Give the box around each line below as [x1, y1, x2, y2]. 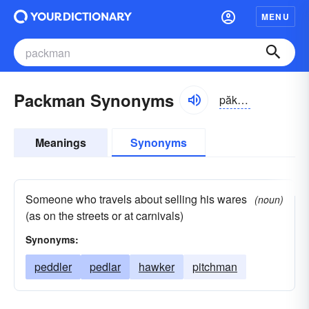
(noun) [255, 192, 283, 206]
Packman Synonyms [14, 88, 174, 112]
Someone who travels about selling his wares [26, 191, 247, 207]
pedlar [90, 259, 121, 275]
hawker [139, 259, 175, 275]
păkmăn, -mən [237, 91, 248, 108]
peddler [34, 259, 72, 275]
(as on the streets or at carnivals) [26, 208, 183, 223]
